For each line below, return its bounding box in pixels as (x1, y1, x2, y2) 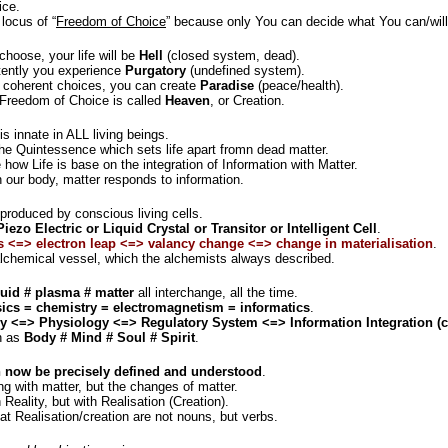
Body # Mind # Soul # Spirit (24, 330, 195, 345)
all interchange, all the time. (134, 285, 298, 300)
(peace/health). (254, 78, 344, 93)
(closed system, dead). (163, 48, 300, 63)
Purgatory (125, 63, 186, 78)
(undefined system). (186, 63, 305, 78)
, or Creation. (210, 93, 285, 108)
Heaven (165, 93, 210, 108)
